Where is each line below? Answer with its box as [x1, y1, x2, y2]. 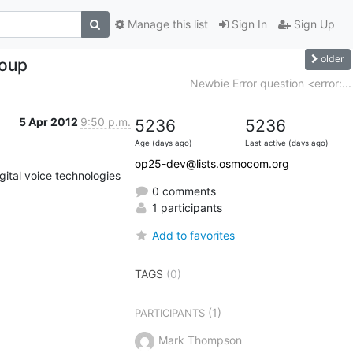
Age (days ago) [134, 138, 192, 147]
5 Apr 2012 [18, 114, 80, 128]
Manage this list [124, 17, 208, 32]
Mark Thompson [158, 333, 242, 347]
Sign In [228, 17, 267, 32]
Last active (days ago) [244, 138, 329, 147]
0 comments [148, 184, 216, 198]
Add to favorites [151, 228, 235, 242]
